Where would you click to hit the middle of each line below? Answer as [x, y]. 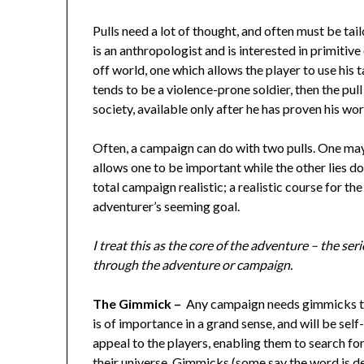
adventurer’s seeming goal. [167, 206]
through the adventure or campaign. [193, 264]
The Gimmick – [140, 303]
